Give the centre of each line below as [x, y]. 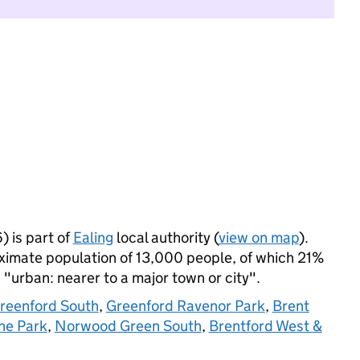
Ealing [93, 237]
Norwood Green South [128, 326]
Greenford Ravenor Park [185, 306]
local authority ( [166, 237]
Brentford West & [265, 326]
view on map [258, 237]
